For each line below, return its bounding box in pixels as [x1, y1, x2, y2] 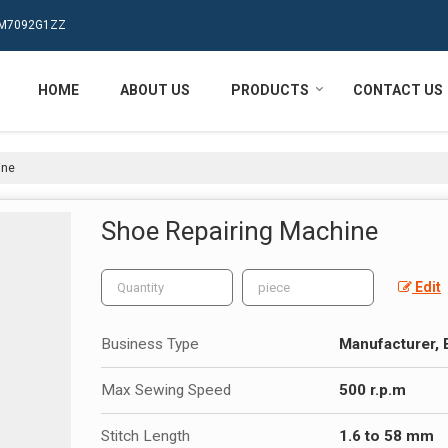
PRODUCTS [231, 81, 309, 98]
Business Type [101, 334, 199, 353]
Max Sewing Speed [101, 380, 231, 399]
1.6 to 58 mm [339, 426, 434, 445]
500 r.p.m [339, 380, 406, 399]
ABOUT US [120, 81, 190, 98]
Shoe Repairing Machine [101, 215, 378, 246]
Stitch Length [101, 426, 190, 445]
